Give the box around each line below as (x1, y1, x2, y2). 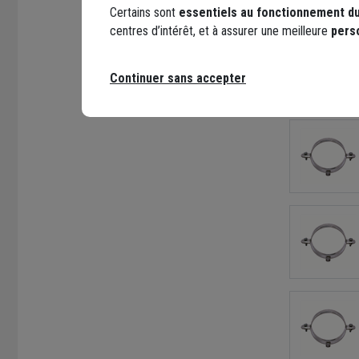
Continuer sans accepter (110, 70, 246, 86)
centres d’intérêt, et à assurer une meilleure (110, 22, 331, 38)
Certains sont (110, 4, 179, 20)
